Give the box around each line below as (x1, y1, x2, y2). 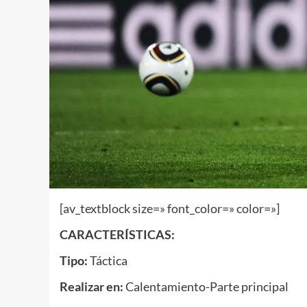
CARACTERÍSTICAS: (60, 227, 175, 243)
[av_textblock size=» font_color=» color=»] (60, 201, 280, 217)
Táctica (88, 253, 127, 269)
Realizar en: (60, 279, 123, 295)
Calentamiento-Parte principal (123, 279, 288, 295)
